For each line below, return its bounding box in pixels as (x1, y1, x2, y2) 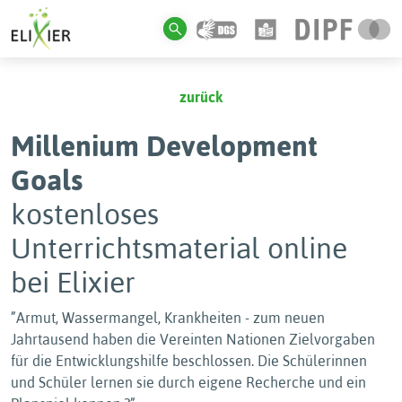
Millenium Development (11, 129, 318, 162)
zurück (179, 89, 223, 105)
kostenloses (11, 197, 159, 231)
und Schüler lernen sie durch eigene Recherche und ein (11, 374, 366, 390)
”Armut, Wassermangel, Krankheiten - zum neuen (11, 310, 325, 326)
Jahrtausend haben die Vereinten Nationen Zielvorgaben (11, 331, 375, 347)
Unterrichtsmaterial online (11, 232, 347, 265)
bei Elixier (11, 266, 135, 299)
